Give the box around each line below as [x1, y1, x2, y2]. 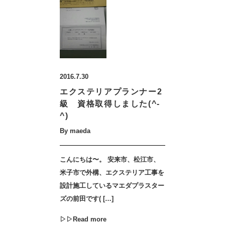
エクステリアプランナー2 [60, 87, 163, 96]
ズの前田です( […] [60, 195, 114, 202]
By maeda [60, 127, 90, 135]
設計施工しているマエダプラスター [60, 182, 164, 189]
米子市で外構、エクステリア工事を [60, 169, 164, 176]
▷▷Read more [60, 215, 106, 223]
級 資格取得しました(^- [60, 99, 160, 108]
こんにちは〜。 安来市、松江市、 [60, 156, 160, 163]
